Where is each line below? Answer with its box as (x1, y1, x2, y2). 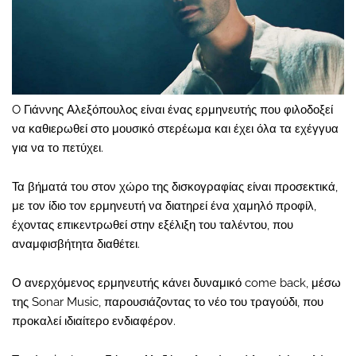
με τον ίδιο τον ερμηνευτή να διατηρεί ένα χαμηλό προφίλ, (12, 199, 316, 214)
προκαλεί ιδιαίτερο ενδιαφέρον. (12, 314, 176, 329)
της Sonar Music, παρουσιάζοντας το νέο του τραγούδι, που (12, 295, 323, 310)
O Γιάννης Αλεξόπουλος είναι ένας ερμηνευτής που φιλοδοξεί (12, 103, 333, 118)
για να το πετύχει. (12, 141, 103, 156)
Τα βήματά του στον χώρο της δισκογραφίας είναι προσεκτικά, (12, 180, 338, 195)
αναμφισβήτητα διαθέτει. (12, 237, 140, 252)
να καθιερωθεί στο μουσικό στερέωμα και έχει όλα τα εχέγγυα (12, 122, 339, 137)
